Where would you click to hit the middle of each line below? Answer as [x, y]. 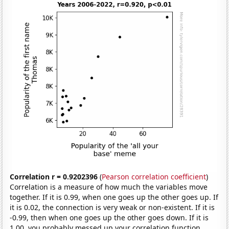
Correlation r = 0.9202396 [54, 176]
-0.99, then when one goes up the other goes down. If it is [109, 217]
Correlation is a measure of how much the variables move [109, 187]
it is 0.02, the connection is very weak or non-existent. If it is [112, 207]
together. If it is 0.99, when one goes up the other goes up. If [114, 197]
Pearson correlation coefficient [154, 176]
